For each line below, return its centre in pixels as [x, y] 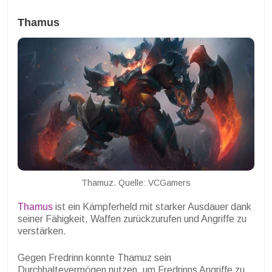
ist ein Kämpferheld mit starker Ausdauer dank [152, 206]
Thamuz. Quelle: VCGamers [136, 182]
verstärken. [42, 231]
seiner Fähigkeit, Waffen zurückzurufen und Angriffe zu [132, 219]
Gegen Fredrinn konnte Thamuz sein [94, 257]
